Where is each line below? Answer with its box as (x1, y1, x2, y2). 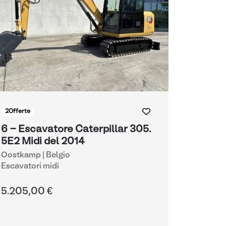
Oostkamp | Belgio (1, 152, 70, 159)
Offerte (8, 109, 30, 114)
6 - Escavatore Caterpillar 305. (1, 125, 151, 134)
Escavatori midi (1, 163, 59, 170)
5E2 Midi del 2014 (1, 137, 84, 146)
